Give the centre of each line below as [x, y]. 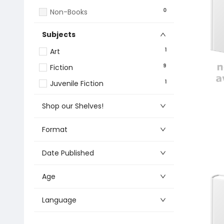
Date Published [68, 153]
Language [59, 200]
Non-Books [69, 12]
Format [55, 129]
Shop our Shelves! [73, 106]
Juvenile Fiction [77, 83]
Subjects [59, 34]
